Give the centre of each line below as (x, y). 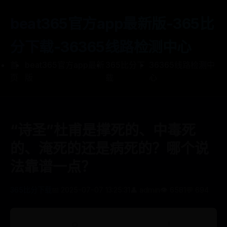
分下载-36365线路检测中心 (101, 47)
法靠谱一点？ (53, 167)
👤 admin (145, 190)
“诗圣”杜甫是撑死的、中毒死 (103, 130)
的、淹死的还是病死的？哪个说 (109, 148)
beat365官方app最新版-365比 (112, 24)
